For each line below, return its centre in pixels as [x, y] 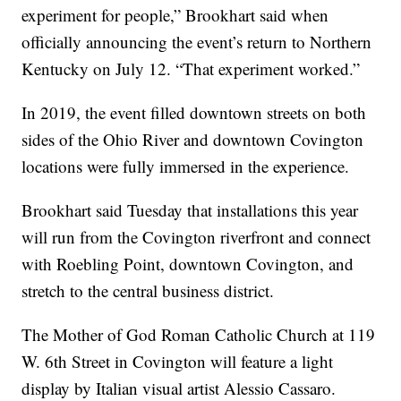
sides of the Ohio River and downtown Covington [193, 139]
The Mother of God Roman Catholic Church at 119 [199, 334]
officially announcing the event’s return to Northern [197, 41]
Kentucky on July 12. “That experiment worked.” [191, 68]
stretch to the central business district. [148, 290]
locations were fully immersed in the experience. [186, 166]
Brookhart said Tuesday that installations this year [190, 209]
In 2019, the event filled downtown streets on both [194, 112]
